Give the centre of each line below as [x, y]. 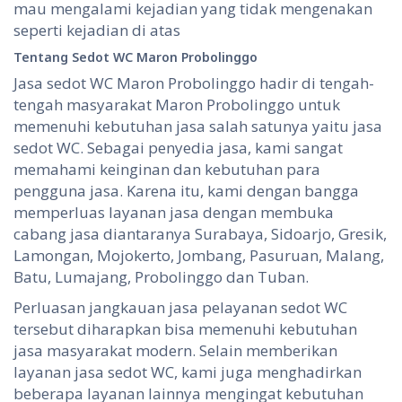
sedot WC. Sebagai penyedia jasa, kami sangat [178, 148]
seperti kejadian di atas [97, 31]
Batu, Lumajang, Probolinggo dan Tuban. [161, 277]
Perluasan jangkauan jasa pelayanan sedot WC [180, 308]
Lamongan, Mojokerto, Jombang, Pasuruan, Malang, [199, 256]
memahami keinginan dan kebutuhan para [167, 170]
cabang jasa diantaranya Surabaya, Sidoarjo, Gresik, [200, 234]
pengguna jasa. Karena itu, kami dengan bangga [186, 191]
